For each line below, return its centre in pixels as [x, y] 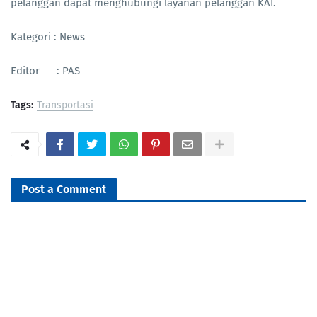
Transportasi [65, 105]
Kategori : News [48, 37]
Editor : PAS [45, 71]
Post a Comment [64, 190]
